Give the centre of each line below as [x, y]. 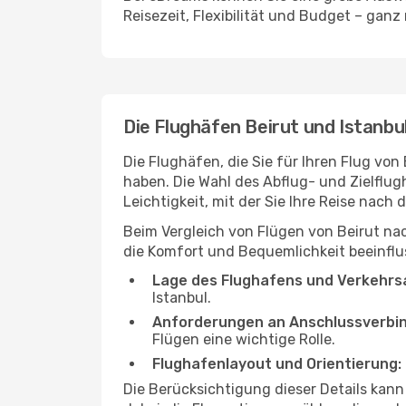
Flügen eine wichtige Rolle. [244, 339]
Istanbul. [182, 298]
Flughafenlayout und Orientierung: [277, 364]
